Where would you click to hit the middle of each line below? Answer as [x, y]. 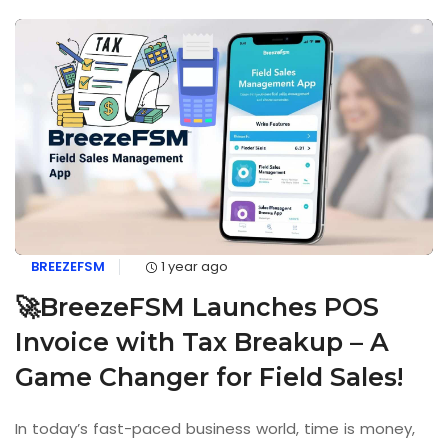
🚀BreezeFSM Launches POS [197, 307]
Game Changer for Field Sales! [209, 377]
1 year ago [194, 267]
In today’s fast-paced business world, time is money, [215, 429]
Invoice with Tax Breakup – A [202, 342]
